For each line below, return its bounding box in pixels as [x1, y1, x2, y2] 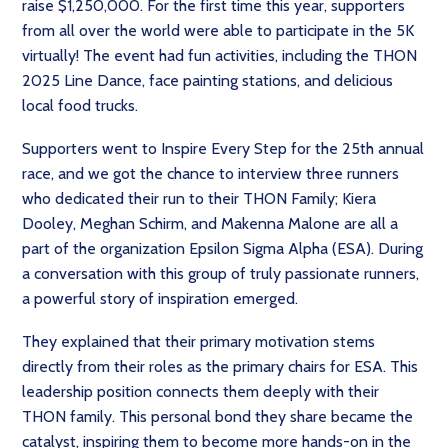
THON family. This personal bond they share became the [22, 407, 413, 427]
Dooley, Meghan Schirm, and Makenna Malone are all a [22, 214, 398, 234]
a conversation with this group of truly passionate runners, [22, 264, 419, 284]
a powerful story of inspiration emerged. [22, 289, 306, 309]
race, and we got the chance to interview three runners [22, 164, 399, 184]
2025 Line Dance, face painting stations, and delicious [22, 71, 393, 91]
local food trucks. [22, 96, 146, 116]
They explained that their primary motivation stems [22, 332, 375, 352]
